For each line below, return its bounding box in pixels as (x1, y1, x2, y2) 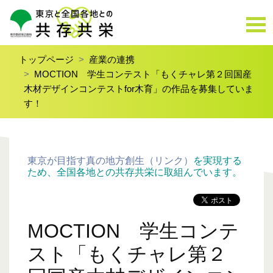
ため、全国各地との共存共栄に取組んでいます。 (27, 167, 242, 177)
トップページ (19, 54, 74, 65)
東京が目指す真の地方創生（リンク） (27, 155, 193, 166)
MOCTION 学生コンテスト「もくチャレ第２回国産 (34, 69, 252, 79)
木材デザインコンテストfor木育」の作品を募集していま (24, 83, 253, 94)
